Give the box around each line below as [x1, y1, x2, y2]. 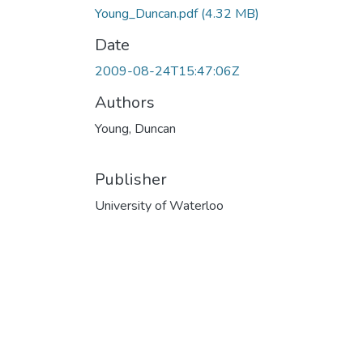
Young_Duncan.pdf [95, 4, 201, 23]
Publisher [95, 168, 167, 190]
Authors [95, 91, 155, 113]
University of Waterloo [95, 196, 224, 215]
